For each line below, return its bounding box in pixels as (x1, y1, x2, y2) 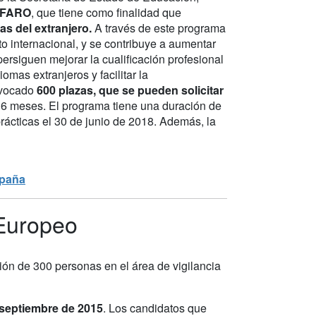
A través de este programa (95, 19, 226, 36)
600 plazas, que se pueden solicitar (34, 81, 224, 98)
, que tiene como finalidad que (31, 4, 181, 20)
